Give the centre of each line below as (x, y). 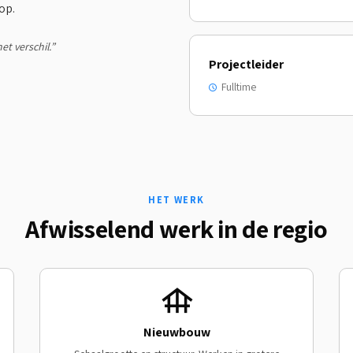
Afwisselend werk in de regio (176, 229)
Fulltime (239, 87)
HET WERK (176, 200)
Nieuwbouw (176, 332)
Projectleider (246, 64)
